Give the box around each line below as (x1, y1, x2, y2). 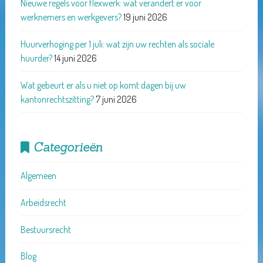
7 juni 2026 (95, 93, 137, 105)
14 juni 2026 (53, 52, 97, 65)
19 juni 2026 (123, 11, 167, 23)
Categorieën (33, 139, 103, 156)
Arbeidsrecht (20, 196, 66, 208)
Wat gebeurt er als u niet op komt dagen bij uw (20, 79, 186, 91)
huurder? (20, 52, 52, 65)
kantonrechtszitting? (20, 93, 94, 105)
